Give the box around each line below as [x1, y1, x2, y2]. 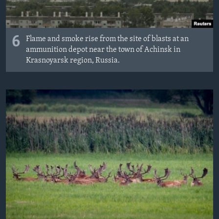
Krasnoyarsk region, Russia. [26, 57, 120, 65]
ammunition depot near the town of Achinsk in [26, 46, 180, 54]
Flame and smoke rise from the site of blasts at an [26, 35, 189, 44]
